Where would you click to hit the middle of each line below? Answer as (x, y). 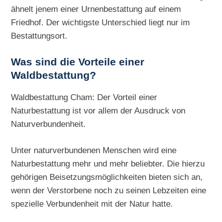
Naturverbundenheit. (49, 124)
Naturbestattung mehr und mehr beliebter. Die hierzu (108, 164)
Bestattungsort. (39, 36)
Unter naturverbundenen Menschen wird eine (94, 150)
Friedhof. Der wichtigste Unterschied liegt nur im (101, 23)
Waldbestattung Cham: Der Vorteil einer (84, 97)
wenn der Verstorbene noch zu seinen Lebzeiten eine (109, 191)
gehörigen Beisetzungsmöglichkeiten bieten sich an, (107, 177)
